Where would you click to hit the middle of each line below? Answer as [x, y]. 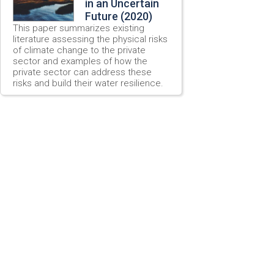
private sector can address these [82, 72]
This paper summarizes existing [79, 28]
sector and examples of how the [80, 61]
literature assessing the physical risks [90, 39]
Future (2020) [119, 16]
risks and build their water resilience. [88, 83]
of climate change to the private [79, 50]
